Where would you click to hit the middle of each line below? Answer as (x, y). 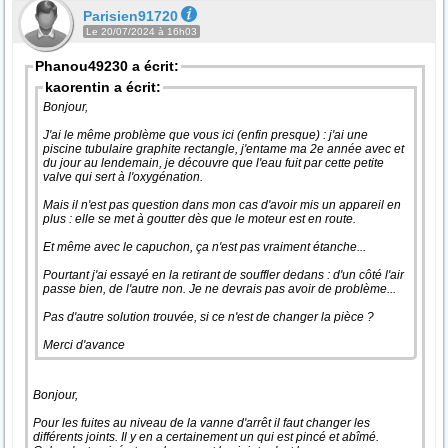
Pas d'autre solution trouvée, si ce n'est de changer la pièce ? (210, 317)
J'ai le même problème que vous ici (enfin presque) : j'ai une (205, 135)
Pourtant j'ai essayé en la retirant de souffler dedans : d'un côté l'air (223, 275)
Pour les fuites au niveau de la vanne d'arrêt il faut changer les (201, 423)
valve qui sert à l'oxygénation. (124, 177)
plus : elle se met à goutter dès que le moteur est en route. (201, 219)
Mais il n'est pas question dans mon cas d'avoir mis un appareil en (222, 205)
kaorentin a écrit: (103, 87)
